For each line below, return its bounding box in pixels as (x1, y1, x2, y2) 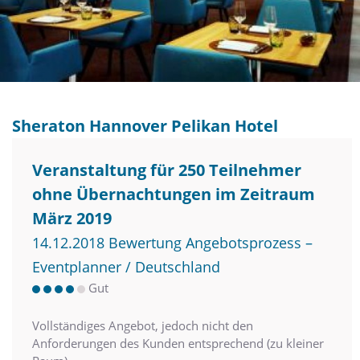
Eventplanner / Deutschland (32, 256, 220, 276)
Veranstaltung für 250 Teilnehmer (32, 158, 301, 181)
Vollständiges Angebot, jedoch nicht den (32, 317, 253, 333)
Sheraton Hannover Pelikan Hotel (12, 114, 278, 137)
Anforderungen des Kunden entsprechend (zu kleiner (32, 334, 324, 351)
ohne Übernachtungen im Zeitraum (32, 182, 315, 205)
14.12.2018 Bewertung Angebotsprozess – (32, 232, 313, 252)
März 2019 (32, 207, 112, 229)
